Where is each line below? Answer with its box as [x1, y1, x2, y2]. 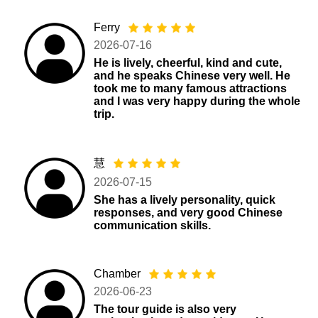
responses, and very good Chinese [94, 206, 283, 219]
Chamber [94, 267, 144, 280]
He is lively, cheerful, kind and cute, [94, 56, 283, 69]
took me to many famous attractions [94, 82, 287, 94]
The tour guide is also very [94, 302, 237, 315]
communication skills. [94, 219, 212, 231]
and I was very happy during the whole [94, 94, 301, 107]
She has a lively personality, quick [94, 193, 276, 206]
